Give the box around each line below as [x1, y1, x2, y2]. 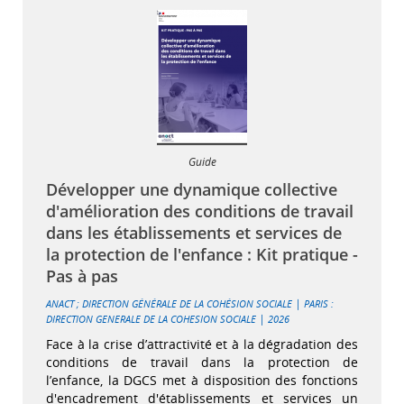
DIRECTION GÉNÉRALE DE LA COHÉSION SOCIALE [82, 296, 292, 310]
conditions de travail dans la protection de [46, 353, 358, 371]
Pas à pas [46, 264, 118, 287]
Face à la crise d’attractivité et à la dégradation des [46, 335, 358, 353]
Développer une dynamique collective [46, 178, 337, 200]
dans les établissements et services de [46, 221, 342, 243]
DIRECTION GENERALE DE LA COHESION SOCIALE [46, 311, 256, 326]
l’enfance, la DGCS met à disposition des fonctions [46, 371, 358, 389]
